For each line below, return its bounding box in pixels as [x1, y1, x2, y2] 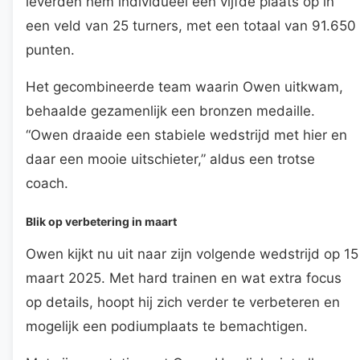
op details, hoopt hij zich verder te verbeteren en [26, 293, 340, 310]
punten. [26, 41, 75, 58]
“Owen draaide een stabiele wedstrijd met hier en [26, 126, 347, 143]
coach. [26, 174, 68, 191]
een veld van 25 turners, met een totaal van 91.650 [26, 17, 356, 34]
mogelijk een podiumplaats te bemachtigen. [26, 317, 308, 334]
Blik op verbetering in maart [26, 214, 177, 228]
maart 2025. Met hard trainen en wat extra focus [26, 269, 342, 286]
